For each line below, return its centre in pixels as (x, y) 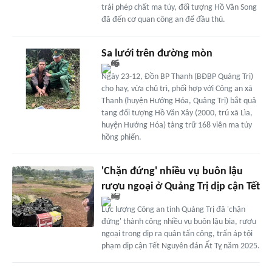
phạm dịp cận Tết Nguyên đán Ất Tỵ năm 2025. (180, 246)
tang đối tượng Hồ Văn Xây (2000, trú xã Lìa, (177, 113)
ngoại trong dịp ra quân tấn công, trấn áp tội (177, 234)
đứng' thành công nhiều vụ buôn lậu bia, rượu (178, 222)
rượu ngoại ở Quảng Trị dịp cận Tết (180, 186)
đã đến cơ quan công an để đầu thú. (163, 19)
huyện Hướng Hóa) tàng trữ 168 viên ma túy (176, 125)
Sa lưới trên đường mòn (157, 53)
